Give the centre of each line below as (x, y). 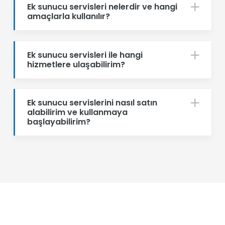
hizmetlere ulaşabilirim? (76, 64)
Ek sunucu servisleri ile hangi (85, 55)
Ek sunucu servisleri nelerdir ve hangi (102, 7)
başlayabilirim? (59, 122)
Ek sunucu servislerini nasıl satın (92, 102)
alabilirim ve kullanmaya (78, 112)
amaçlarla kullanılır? (69, 17)
